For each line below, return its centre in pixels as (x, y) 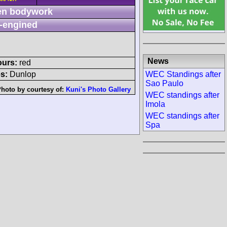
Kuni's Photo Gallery (98, 89)
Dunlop (22, 74)
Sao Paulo (164, 83)
